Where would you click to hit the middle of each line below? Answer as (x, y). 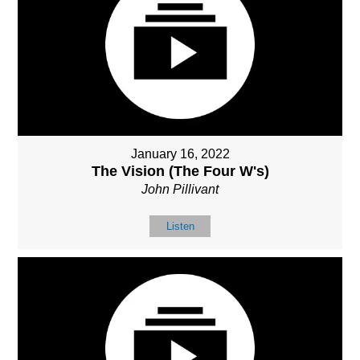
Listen (180, 226)
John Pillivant (180, 189)
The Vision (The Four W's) (180, 171)
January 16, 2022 (180, 153)
